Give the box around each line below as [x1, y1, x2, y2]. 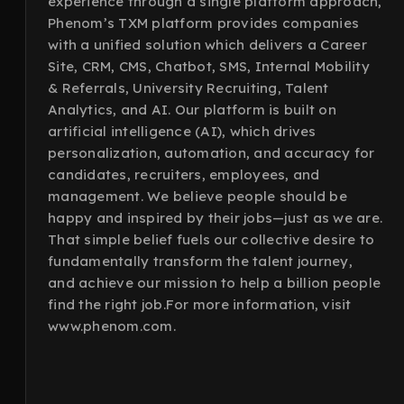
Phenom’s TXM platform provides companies [48, 14, 359, 32]
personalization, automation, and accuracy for [48, 144, 375, 161]
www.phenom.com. [48, 317, 176, 335]
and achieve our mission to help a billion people [48, 274, 381, 291]
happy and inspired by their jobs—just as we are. [48, 209, 382, 226]
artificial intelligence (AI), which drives [48, 123, 317, 140]
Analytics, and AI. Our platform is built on [48, 101, 336, 118]
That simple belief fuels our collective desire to [48, 231, 375, 248]
